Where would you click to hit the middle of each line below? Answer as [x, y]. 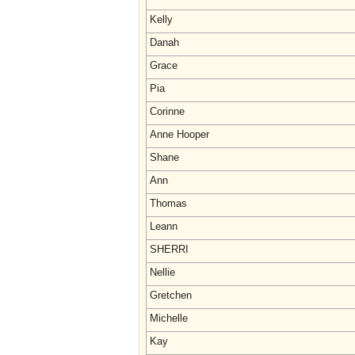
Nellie [162, 272]
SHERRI [169, 249]
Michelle [169, 318]
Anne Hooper [179, 134]
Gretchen [171, 295]
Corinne [167, 111]
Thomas [168, 203]
